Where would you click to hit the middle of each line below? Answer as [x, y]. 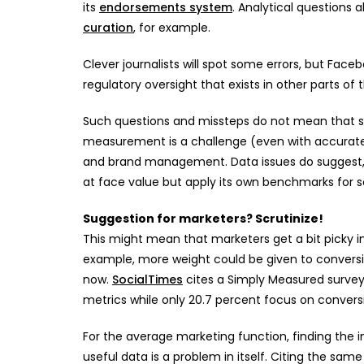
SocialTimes [147, 279]
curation [108, 28]
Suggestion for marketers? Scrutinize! [203, 219]
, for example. [172, 28]
